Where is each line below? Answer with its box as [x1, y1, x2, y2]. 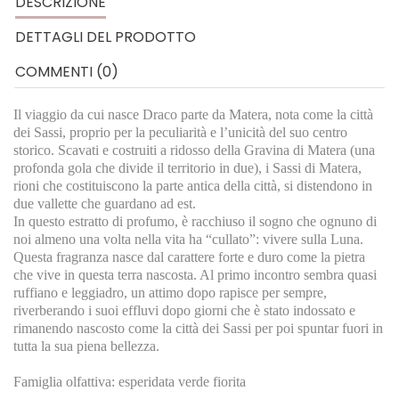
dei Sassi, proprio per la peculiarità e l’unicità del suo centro [13, 125, 347, 140]
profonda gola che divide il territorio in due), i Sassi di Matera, [13, 160, 362, 175]
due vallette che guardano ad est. [13, 196, 196, 211]
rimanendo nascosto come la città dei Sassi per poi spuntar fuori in [13, 321, 383, 336]
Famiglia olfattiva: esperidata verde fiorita [13, 374, 246, 389]
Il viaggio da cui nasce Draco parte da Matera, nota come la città [13, 107, 373, 122]
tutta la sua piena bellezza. [13, 338, 159, 354]
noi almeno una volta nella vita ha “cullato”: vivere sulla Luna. [13, 232, 363, 247]
